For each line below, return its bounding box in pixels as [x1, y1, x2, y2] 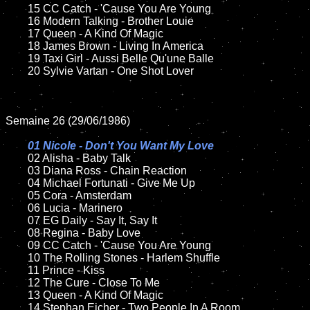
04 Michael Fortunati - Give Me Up [6, 177, 28, 189]
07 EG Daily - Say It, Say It [6, 215, 28, 226]
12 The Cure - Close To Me [6, 277, 28, 289]
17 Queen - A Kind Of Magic [6, 28, 28, 39]
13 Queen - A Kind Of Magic [6, 289, 28, 301]
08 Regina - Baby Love [6, 227, 28, 239]
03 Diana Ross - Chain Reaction [6, 165, 28, 176]
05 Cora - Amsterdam [6, 190, 28, 201]
